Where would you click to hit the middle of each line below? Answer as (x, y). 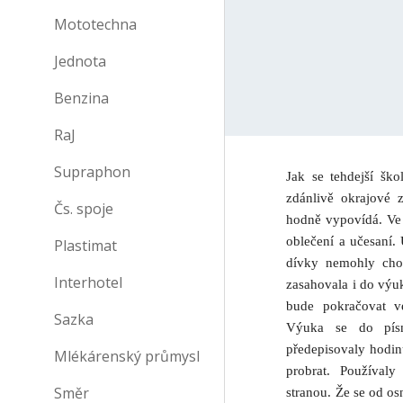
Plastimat (85, 246)
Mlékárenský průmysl (127, 356)
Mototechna (95, 24)
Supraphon (92, 172)
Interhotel (88, 282)
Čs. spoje (84, 209)
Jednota (80, 61)
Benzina (81, 98)
